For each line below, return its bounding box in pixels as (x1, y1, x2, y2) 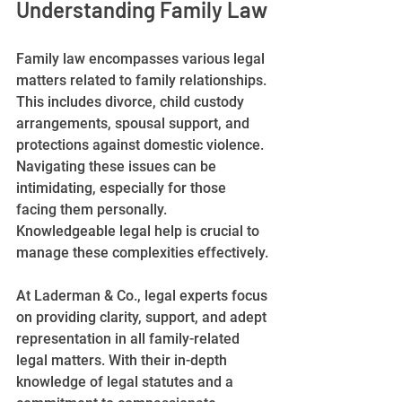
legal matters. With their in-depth (16, 351, 231, 369)
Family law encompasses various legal (16, 49, 268, 67)
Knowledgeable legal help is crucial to (16, 222, 263, 240)
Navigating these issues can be (16, 157, 220, 175)
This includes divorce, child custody (16, 92, 248, 110)
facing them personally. (16, 200, 170, 218)
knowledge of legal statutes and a (16, 372, 237, 390)
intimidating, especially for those (16, 179, 230, 197)
